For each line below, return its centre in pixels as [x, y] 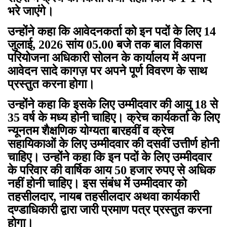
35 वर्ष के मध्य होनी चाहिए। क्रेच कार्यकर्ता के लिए [113, 118]
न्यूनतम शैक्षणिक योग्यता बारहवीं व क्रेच [91, 131]
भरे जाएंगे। [31, 11]
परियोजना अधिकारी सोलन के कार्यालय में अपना [106, 58]
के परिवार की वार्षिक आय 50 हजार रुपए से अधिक [111, 171]
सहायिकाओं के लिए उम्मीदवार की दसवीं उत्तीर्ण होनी [113, 144]
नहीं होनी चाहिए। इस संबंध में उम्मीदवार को [97, 184]
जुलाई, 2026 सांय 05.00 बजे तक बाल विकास [105, 45]
